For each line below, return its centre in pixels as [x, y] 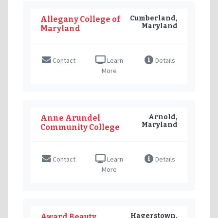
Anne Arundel [70, 118]
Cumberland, [154, 18]
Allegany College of [80, 19]
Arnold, [163, 117]
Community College [80, 127]
